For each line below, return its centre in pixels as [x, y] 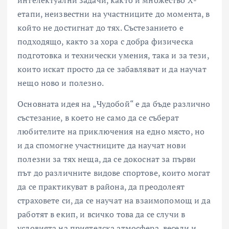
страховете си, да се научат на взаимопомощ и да [114, 201]
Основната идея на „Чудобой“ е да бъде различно [114, 104]
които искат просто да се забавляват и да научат [112, 69]
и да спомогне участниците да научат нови [102, 145]
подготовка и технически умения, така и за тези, [113, 55]
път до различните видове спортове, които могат [114, 173]
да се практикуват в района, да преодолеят [101, 187]
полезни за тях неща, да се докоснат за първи [107, 159]
